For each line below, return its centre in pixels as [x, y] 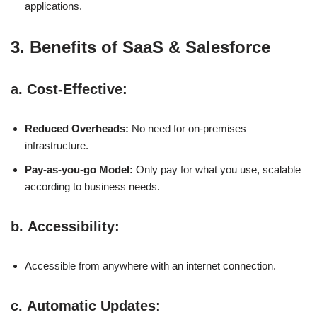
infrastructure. [57, 145]
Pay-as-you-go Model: [79, 169]
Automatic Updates [91, 305]
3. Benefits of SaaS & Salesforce [140, 47]
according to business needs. [92, 186]
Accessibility [71, 226]
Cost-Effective [75, 89]
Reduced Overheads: [77, 128]
